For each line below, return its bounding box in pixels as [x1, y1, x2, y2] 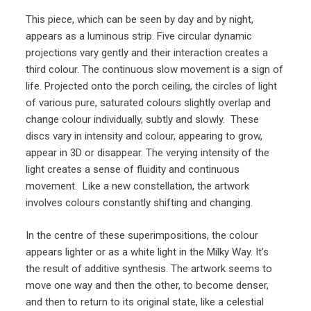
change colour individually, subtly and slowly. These [26, 113, 260, 126]
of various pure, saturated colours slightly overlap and [26, 96, 271, 110]
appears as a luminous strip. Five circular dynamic [26, 30, 253, 43]
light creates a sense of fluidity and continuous [26, 163, 240, 176]
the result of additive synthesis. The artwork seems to [26, 262, 273, 275]
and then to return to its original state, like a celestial [26, 295, 264, 308]
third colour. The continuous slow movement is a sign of [26, 63, 284, 76]
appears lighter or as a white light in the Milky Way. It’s [26, 245, 269, 258]
